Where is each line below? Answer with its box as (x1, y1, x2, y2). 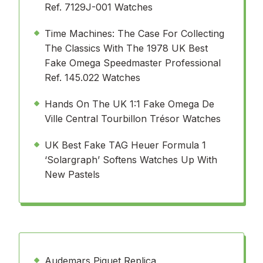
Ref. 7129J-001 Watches (45, 1, 153, 13)
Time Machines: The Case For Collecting (45, 28, 224, 39)
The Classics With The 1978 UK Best (45, 42, 208, 54)
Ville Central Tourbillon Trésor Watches (45, 113, 221, 124)
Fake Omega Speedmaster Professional (45, 57, 221, 69)
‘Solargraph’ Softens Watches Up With (45, 154, 217, 166)
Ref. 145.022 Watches (45, 72, 140, 83)
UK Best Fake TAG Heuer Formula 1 (45, 139, 206, 151)
